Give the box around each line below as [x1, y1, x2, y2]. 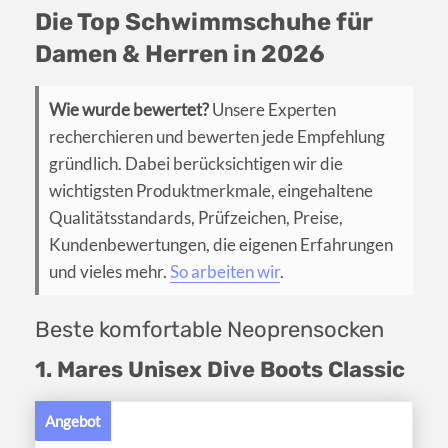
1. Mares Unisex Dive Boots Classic [35, 356, 405, 384]
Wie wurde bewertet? [49, 99, 209, 121]
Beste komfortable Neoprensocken [35, 316, 384, 344]
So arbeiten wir [170, 261, 280, 283]
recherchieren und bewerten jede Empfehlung [49, 126, 385, 148]
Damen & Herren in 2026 [35, 40, 325, 69]
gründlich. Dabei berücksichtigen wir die [49, 153, 343, 175]
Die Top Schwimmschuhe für [35, 8, 373, 37]
